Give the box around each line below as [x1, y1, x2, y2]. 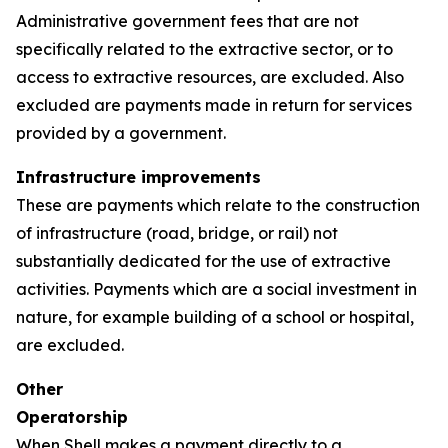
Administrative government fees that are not [16, 11, 359, 31]
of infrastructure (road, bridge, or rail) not [16, 223, 338, 243]
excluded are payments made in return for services [16, 95, 412, 115]
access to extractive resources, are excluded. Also [16, 67, 404, 87]
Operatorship [16, 407, 128, 427]
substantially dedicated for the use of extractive [16, 251, 391, 271]
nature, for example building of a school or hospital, [16, 307, 414, 327]
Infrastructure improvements [16, 167, 261, 187]
